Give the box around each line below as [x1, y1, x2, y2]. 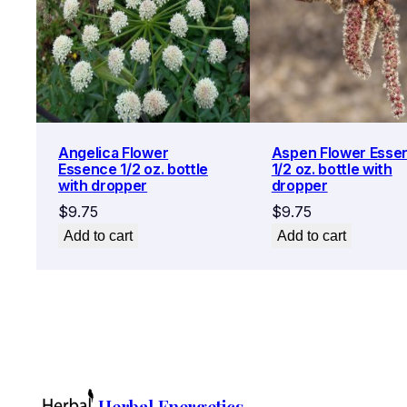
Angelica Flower [58, 143, 169, 162]
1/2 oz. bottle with [271, 159, 392, 178]
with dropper [58, 175, 148, 194]
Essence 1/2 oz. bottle [58, 159, 208, 178]
